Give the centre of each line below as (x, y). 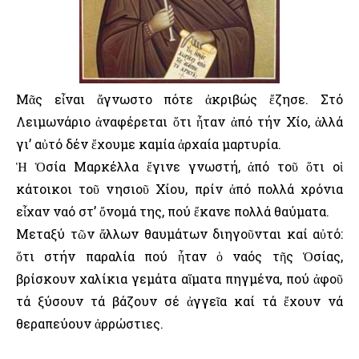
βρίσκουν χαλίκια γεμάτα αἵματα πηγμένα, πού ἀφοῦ (179, 279)
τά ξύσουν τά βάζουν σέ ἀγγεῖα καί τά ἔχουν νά (179, 301)
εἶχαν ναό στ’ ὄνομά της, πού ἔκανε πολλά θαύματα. (173, 212)
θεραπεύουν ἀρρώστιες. (90, 324)
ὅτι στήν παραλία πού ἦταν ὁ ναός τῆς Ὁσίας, (179, 256)
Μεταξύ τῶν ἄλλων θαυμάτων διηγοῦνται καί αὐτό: (179, 234)
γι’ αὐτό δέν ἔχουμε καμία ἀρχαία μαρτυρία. (149, 144)
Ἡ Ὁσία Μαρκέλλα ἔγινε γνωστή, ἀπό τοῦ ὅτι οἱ (179, 167)
